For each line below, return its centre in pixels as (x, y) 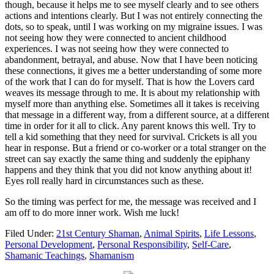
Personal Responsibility (142, 244)
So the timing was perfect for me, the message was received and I (131, 201)
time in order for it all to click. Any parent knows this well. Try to (130, 125)
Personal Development (49, 244)
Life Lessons (229, 233)
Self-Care (210, 244)
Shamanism (112, 255)
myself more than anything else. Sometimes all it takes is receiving (132, 103)
